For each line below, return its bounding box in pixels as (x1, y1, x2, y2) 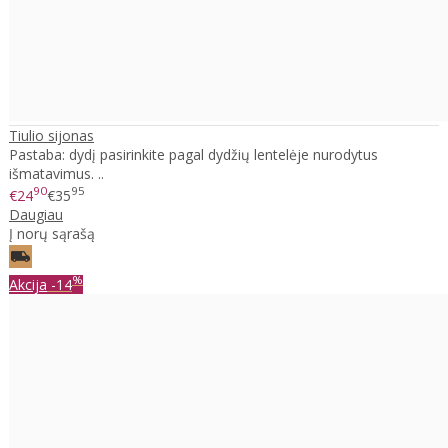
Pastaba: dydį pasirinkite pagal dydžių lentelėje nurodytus (9, 145, 378, 165)
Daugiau (9, 205, 63, 225)
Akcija (9, 274, 47, 294)
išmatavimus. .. (9, 164, 104, 184)
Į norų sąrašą (9, 224, 95, 244)
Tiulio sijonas (9, 126, 94, 146)
